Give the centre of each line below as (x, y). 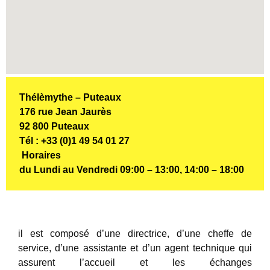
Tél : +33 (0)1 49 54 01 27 (74, 141)
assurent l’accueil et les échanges (135, 262)
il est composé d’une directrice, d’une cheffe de (135, 234)
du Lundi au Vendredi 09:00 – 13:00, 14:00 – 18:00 (132, 170)
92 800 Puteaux (54, 126)
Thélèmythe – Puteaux (70, 97)
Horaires (40, 155)
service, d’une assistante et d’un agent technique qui (135, 248)
